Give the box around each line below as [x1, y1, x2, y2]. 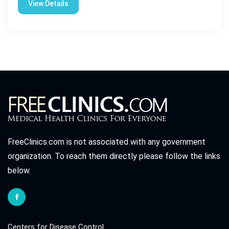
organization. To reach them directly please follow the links [8, 151, 220, 161]
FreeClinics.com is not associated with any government [8, 136, 205, 147]
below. [8, 165, 31, 175]
